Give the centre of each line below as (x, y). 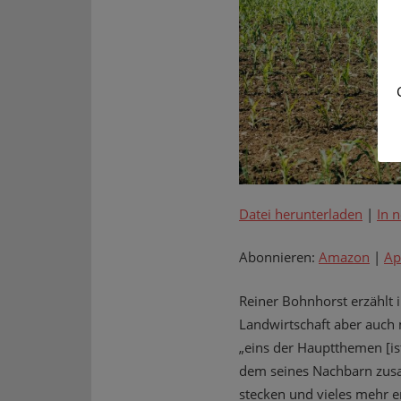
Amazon (344, 257)
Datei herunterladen (301, 213)
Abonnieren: (279, 257)
